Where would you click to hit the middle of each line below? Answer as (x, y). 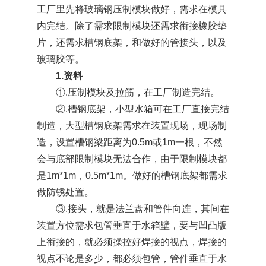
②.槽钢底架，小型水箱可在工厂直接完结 (142, 109)
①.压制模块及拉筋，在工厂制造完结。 (137, 93)
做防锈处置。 (65, 192)
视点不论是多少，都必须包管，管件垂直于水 (132, 259)
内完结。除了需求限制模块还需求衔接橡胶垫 (132, 26)
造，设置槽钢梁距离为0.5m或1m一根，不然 (129, 142)
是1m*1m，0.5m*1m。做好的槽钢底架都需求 (132, 176)
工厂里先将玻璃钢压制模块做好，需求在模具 (132, 9)
